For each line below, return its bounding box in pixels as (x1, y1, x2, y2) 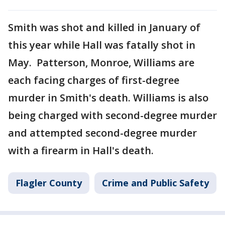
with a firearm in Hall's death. (8, 143, 154, 157)
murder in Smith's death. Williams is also (8, 90, 208, 104)
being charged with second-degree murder (8, 108, 217, 122)
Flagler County (16, 176, 82, 189)
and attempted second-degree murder (8, 126, 197, 140)
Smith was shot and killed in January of (8, 20, 200, 34)
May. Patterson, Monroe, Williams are (8, 55, 194, 69)
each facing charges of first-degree (8, 73, 179, 87)
